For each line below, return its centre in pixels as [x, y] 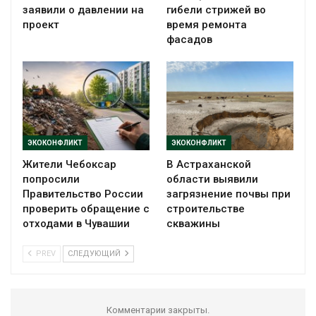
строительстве [206, 208]
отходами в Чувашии [76, 223]
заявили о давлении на [83, 10]
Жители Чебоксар [69, 164]
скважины [193, 223]
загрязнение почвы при [229, 194]
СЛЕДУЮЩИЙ [95, 253]
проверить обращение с [86, 208]
